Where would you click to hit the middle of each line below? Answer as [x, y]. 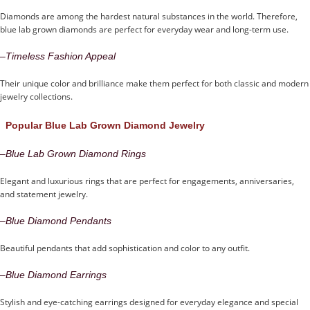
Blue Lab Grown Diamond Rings [76, 153]
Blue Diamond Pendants [58, 220]
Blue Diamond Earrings [56, 274]
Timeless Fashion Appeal [61, 56]
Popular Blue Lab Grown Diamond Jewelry [105, 125]
